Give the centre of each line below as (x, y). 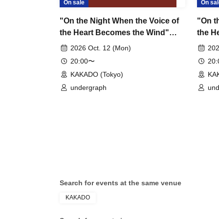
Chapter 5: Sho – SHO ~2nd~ (113, 44)
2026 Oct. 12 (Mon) (101, 48)
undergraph (88, 88)
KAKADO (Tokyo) (97, 74)
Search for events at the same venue (120, 183)
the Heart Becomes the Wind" (114, 33)
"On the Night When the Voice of (119, 21)
